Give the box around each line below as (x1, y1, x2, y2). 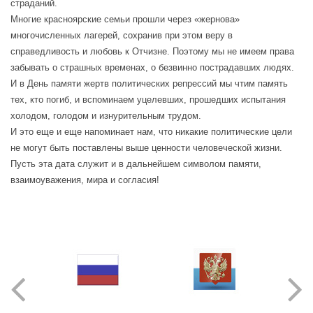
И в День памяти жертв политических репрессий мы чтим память (10, 78, 288, 89)
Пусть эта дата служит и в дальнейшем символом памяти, (10, 159, 261, 169)
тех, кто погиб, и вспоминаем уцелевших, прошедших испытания (10, 94, 286, 105)
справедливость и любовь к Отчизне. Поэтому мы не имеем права (10, 46, 294, 57)
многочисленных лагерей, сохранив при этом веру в (10, 30, 233, 41)
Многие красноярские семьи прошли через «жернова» (10, 14, 240, 24)
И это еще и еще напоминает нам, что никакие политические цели (10, 126, 292, 137)
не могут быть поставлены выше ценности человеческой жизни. (10, 143, 282, 153)
